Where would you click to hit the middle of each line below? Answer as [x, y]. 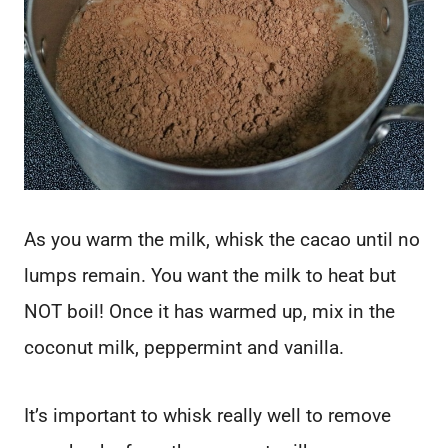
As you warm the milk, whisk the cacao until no [222, 240]
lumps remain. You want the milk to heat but [210, 276]
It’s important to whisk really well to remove [207, 416]
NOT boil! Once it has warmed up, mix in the [209, 312]
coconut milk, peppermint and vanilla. [184, 348]
